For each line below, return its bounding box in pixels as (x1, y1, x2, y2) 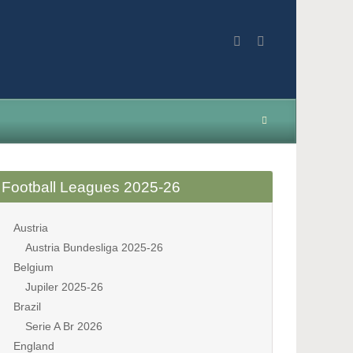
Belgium (13, 261, 54, 273)
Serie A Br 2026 (25, 320, 102, 333)
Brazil (13, 300, 41, 313)
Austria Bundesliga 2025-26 (25, 241, 163, 254)
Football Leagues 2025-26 (2, 179, 180, 195)
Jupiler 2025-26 (25, 281, 103, 293)
